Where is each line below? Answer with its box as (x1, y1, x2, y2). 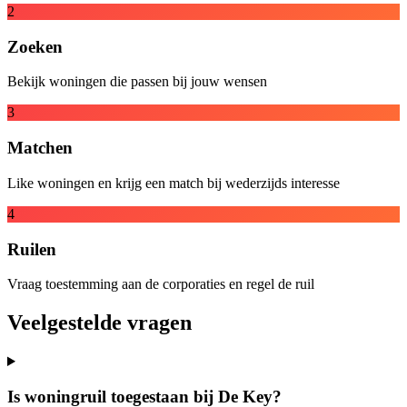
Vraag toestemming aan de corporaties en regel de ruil (7, 276, 314, 293)
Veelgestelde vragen (7, 311, 192, 335)
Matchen (7, 138, 73, 158)
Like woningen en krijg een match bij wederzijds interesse (7, 174, 340, 191)
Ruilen (7, 239, 56, 259)
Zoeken (7, 36, 63, 56)
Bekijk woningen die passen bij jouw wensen (7, 74, 267, 90)
